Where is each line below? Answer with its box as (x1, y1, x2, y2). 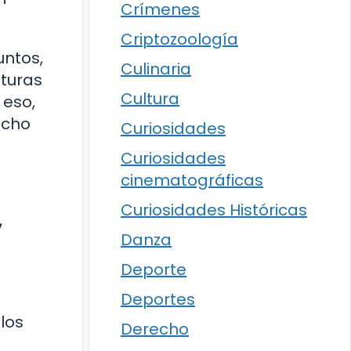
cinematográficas (121, 169, 263, 191)
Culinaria (121, 58, 191, 80)
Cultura (121, 88, 179, 110)
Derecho (121, 318, 189, 340)
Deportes (121, 288, 195, 310)
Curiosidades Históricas (121, 199, 307, 221)
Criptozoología (121, 28, 238, 50)
